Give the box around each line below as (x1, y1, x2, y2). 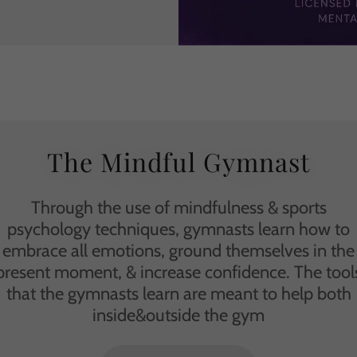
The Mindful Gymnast (46, 144, 311, 178)
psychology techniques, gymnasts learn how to (7, 218, 350, 240)
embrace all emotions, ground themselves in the (2, 240, 355, 261)
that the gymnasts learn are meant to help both (6, 283, 351, 304)
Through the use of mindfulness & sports (30, 197, 327, 218)
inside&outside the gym (92, 304, 265, 326)
